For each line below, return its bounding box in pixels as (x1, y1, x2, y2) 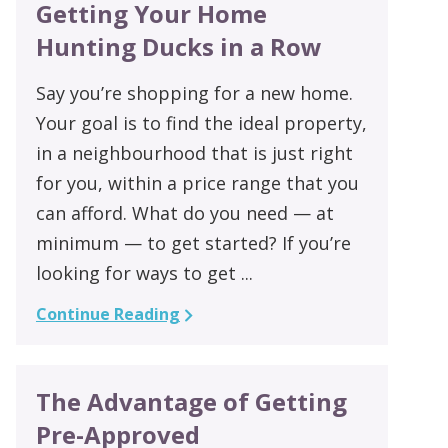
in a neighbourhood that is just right (35, 140, 353, 165)
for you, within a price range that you (35, 170, 359, 195)
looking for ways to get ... (35, 260, 253, 285)
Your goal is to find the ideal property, (35, 110, 367, 135)
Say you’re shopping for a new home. (35, 80, 353, 105)
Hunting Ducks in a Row (35, 29, 322, 63)
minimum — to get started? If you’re (35, 230, 351, 255)
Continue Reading (35, 302, 180, 325)
